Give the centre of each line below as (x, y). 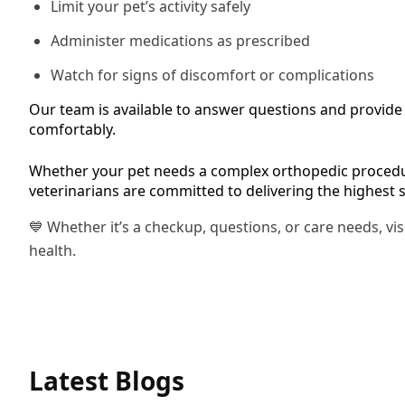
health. (52, 250)
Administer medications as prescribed (180, 41)
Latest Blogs (107, 381)
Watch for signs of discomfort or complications (212, 75)
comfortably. (72, 129)
